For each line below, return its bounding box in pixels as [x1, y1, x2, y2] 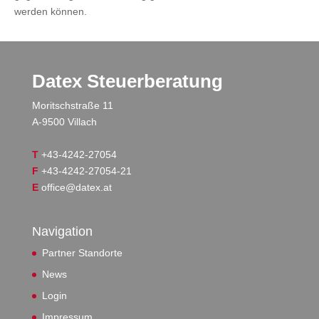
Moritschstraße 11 [31, 100, 113, 111]
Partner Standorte [41, 247, 122, 259]
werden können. [14, 6, 87, 17]
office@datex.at [41, 182, 112, 193]
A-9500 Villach [31, 116, 97, 127]
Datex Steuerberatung [31, 70, 223, 92]
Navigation [31, 224, 93, 239]
